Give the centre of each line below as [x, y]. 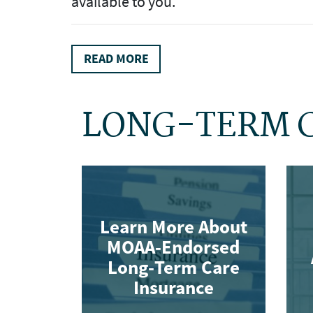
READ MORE [116, 59]
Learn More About [173, 227]
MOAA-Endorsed [174, 247]
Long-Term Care [173, 267]
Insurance [173, 287]
